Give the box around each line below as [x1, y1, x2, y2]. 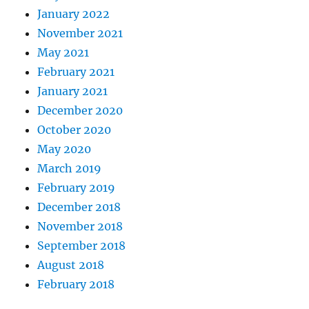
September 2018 [37, 239, 126, 252]
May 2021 [37, 46, 90, 59]
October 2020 [37, 123, 112, 137]
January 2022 [37, 7, 110, 21]
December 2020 [37, 103, 123, 117]
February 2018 [37, 277, 115, 291]
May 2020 [37, 142, 92, 156]
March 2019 [37, 161, 102, 175]
